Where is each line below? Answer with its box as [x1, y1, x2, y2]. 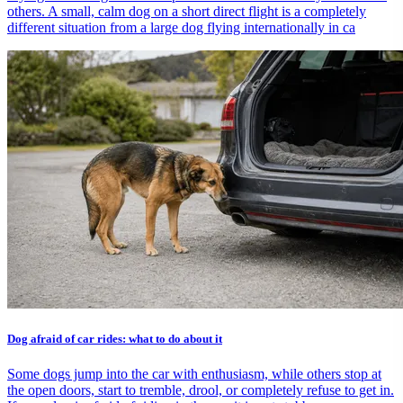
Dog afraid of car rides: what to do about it [7, 331, 222, 345]
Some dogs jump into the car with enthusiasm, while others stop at [7, 366, 381, 382]
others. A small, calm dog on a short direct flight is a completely [7, 3, 366, 19]
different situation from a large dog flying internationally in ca [7, 19, 355, 35]
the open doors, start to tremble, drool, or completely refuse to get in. [7, 382, 394, 399]
